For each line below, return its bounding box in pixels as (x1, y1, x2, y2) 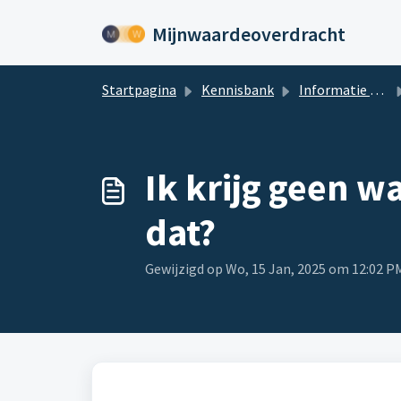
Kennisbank (201, 81, 274, 98)
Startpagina (102, 81, 176, 98)
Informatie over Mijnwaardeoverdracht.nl (299, 81, 370, 98)
